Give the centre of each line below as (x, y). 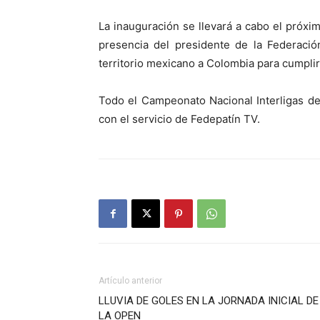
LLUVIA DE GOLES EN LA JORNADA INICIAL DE (209, 301)
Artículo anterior (130, 281)
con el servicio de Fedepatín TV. (179, 119)
